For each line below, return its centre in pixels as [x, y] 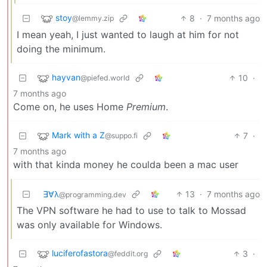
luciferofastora [80, 253]
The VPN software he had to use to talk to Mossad [131, 210]
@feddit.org [128, 253]
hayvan [66, 77]
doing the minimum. [61, 49]
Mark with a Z [78, 135]
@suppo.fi [121, 135]
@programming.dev [93, 194]
